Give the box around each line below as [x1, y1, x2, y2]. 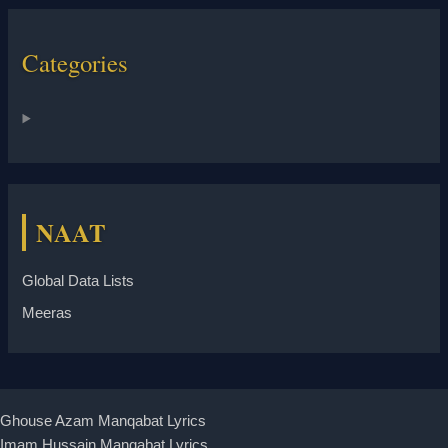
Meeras [22, 304, 73, 321]
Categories [22, 46, 129, 80]
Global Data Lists [22, 272, 135, 289]
